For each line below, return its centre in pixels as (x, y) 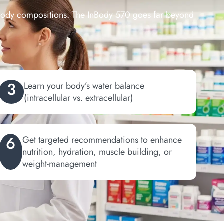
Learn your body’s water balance (84, 86)
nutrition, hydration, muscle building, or (97, 152)
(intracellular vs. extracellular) (78, 98)
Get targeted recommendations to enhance (102, 140)
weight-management (59, 164)
